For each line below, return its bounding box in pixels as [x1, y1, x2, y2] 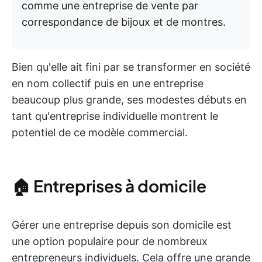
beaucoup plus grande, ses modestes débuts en [12, 94, 247, 106]
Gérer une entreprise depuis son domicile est [12, 219, 232, 231]
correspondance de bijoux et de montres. [22, 16, 226, 28]
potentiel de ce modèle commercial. [12, 126, 188, 139]
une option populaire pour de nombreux [12, 235, 208, 247]
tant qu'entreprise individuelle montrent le [12, 110, 218, 122]
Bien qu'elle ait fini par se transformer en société [12, 61, 250, 73]
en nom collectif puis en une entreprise [12, 77, 204, 89]
